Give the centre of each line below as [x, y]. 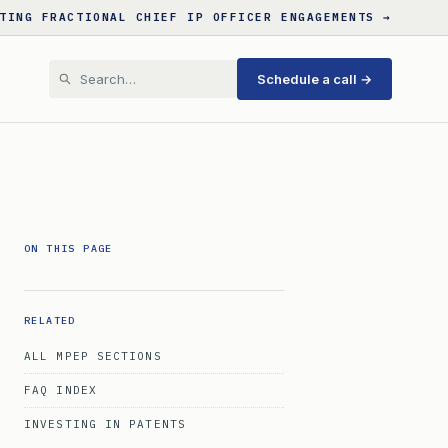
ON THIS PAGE [68, 248]
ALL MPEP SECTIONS [93, 356]
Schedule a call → [314, 79]
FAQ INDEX [60, 390]
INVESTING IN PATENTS [105, 424]
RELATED [50, 320]
